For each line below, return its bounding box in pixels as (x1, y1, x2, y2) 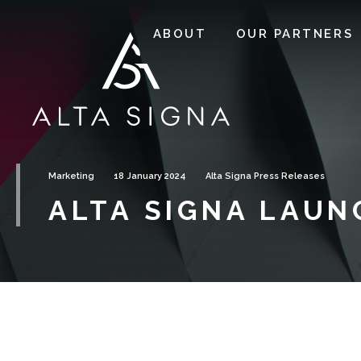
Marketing (48, 170, 94, 181)
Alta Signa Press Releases (205, 170, 325, 181)
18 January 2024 (114, 170, 186, 181)
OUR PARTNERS (235, 27, 354, 41)
